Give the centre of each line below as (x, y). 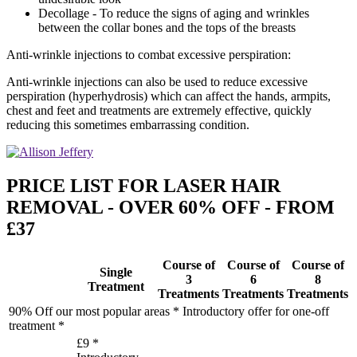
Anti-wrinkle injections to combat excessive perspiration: (149, 54)
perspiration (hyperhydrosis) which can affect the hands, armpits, (169, 96)
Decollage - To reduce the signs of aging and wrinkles (174, 13)
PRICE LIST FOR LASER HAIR (143, 185)
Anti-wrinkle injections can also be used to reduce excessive (157, 81)
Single (116, 272)
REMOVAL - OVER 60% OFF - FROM (171, 207)
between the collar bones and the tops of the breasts (167, 27)
